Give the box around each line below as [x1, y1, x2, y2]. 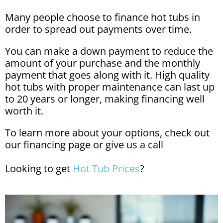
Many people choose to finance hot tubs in [5, 10, 200, 24]
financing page [23, 138, 93, 151]
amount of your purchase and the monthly [5, 56, 200, 70]
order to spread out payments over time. [5, 22, 192, 36]
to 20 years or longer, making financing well [5, 92, 205, 106]
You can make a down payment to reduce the [5, 44, 213, 58]
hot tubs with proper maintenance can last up [5, 80, 215, 94]
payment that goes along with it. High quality [5, 68, 210, 82]
